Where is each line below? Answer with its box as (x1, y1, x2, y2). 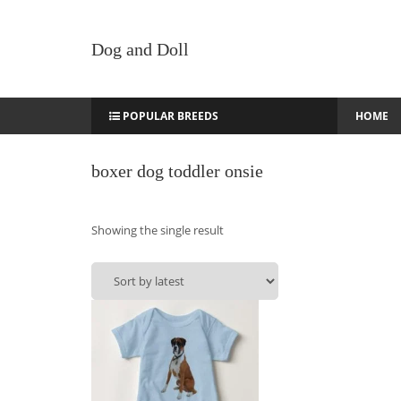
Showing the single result (91, 222, 224, 238)
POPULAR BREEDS (120, 108, 218, 124)
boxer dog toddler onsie (91, 161, 263, 181)
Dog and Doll (91, 38, 189, 59)
